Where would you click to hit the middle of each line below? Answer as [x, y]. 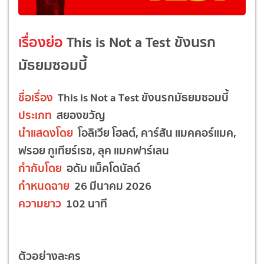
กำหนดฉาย [44, 185]
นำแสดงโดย [46, 132]
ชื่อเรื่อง [36, 97]
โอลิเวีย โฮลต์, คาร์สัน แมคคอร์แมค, [155, 132]
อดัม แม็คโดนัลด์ [101, 168]
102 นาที [84, 203]
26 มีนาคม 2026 [110, 185]
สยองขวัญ [79, 115]
